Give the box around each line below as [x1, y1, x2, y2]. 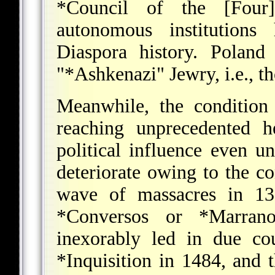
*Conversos [56, 205, 149, 227]
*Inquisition [56, 249, 152, 271]
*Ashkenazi [64, 63, 157, 85]
